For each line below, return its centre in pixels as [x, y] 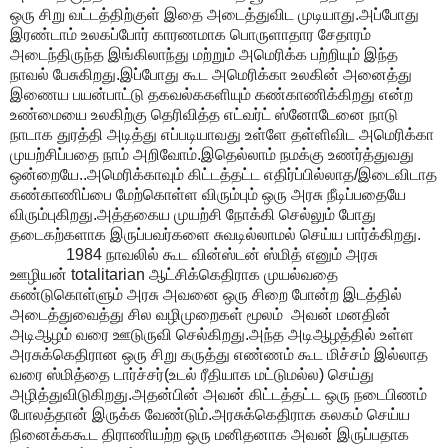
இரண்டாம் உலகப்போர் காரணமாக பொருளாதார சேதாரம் [190, 34]
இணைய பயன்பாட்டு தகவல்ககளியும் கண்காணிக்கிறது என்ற [211, 94]
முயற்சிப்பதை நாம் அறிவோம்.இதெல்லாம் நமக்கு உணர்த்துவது [212, 154]
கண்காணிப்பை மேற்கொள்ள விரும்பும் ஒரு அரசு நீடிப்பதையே [208, 194]
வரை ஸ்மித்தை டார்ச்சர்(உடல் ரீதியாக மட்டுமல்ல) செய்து [192, 374]
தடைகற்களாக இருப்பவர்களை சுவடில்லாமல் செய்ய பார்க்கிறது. [215, 234]
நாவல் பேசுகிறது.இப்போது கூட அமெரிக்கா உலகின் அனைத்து [211, 74]
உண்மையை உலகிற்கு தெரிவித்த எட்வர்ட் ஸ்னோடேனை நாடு [204, 114]
